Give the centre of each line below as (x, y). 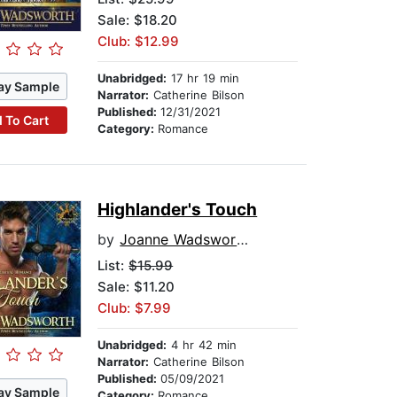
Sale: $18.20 (138, 20)
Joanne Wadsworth (179, 240)
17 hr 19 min (203, 78)
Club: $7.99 (135, 308)
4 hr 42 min (202, 345)
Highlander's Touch (178, 210)
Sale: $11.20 (136, 287)
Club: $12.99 (139, 42)
